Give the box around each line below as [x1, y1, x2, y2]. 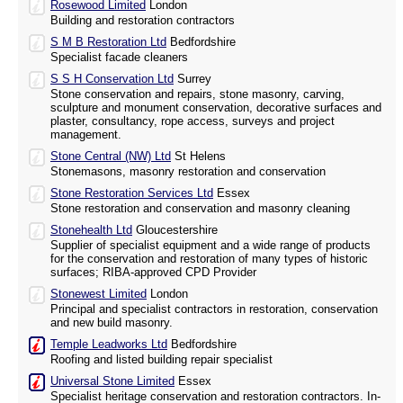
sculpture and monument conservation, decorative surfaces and [50, 101, 381, 115]
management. [50, 128, 121, 142]
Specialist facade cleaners [50, 50, 188, 65]
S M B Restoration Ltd [50, 35, 166, 49]
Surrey [174, 72, 211, 86]
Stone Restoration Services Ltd [50, 186, 213, 201]
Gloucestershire [132, 223, 218, 237]
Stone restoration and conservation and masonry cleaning [50, 201, 350, 216]
